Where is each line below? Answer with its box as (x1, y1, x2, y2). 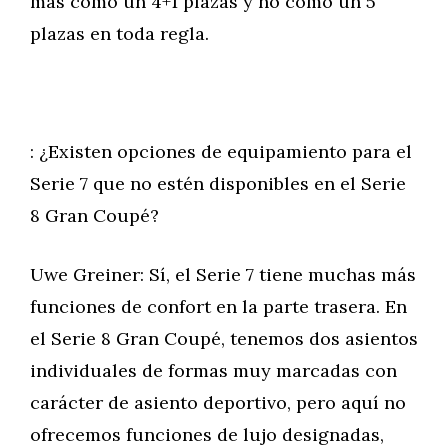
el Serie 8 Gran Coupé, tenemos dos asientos (30, 327, 418, 350)
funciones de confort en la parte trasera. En (30, 295, 407, 318)
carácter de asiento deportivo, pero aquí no (30, 391, 406, 414)
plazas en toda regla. (30, 22, 209, 45)
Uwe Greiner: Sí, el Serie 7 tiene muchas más (30, 263, 416, 286)
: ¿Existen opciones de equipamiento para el (30, 140, 412, 163)
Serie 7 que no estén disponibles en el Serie (30, 172, 406, 195)
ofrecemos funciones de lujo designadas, (30, 423, 384, 446)
